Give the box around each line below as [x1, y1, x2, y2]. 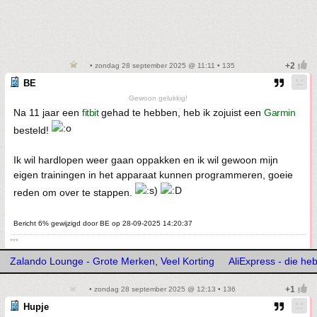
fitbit [82, 107, 98, 119]
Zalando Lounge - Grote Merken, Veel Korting [10, 255, 214, 267]
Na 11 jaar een [13, 107, 82, 119]
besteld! [13, 125, 52, 137]
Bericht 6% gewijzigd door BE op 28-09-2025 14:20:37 [13, 219, 192, 228]
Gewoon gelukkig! [129, 94, 188, 103]
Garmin [264, 107, 295, 119]
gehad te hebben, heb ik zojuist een [98, 107, 264, 119]
